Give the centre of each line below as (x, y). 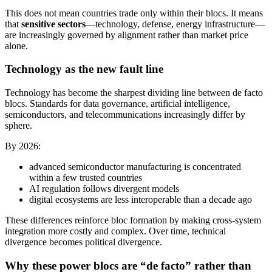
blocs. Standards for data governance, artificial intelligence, (117, 103)
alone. (16, 46)
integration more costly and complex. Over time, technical (115, 231)
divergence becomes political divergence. (83, 242)
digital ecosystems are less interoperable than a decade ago (141, 199)
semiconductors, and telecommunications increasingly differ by (125, 114)
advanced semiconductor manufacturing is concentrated (135, 166)
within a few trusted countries (86, 177)
